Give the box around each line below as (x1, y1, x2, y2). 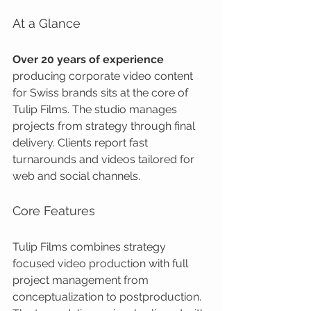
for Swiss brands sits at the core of (12, 86, 191, 99)
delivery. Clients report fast (12, 136, 151, 149)
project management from (12, 274, 151, 287)
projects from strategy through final (12, 119, 198, 133)
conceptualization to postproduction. (12, 290, 204, 303)
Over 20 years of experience (12, 53, 164, 66)
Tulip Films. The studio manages (12, 103, 180, 116)
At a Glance (12, 16, 81, 31)
